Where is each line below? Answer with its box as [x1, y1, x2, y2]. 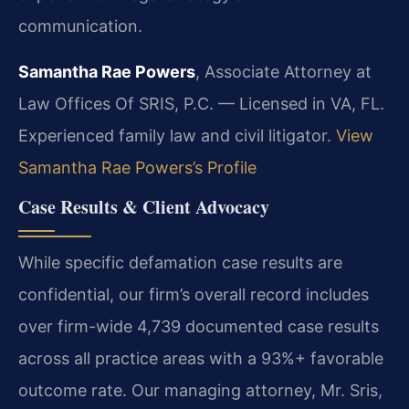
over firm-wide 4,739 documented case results [18, 317, 379, 337]
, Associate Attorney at [195, 61, 372, 81]
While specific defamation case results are [18, 253, 342, 273]
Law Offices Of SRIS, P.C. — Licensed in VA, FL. [18, 93, 384, 113]
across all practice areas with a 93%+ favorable [18, 349, 383, 369]
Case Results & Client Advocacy [18, 194, 269, 221]
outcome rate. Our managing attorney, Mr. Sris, [18, 381, 383, 401]
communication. [18, 16, 142, 37]
